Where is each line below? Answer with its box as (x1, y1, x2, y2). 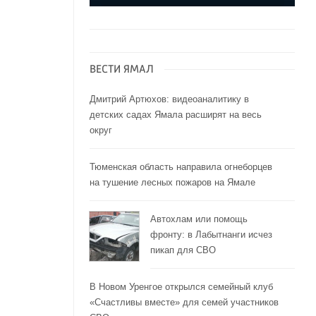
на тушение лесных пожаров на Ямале (89, 177, 255, 188)
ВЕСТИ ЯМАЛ (89, 64, 154, 76)
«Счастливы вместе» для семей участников (89, 297, 279, 308)
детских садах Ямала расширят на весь (89, 109, 262, 121)
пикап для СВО (150, 245, 216, 256)
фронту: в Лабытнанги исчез (150, 229, 272, 241)
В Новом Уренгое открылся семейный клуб (89, 281, 273, 293)
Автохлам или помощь (150, 214, 248, 225)
